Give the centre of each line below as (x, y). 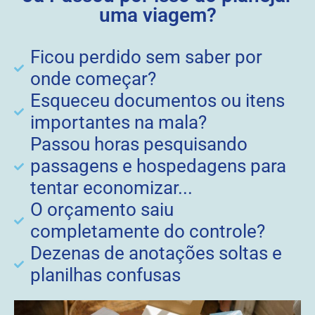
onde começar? (93, 79)
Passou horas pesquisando (139, 144)
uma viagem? (157, 15)
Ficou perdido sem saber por (146, 57)
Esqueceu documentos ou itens (157, 101)
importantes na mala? (118, 123)
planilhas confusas (105, 275)
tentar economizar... (111, 188)
